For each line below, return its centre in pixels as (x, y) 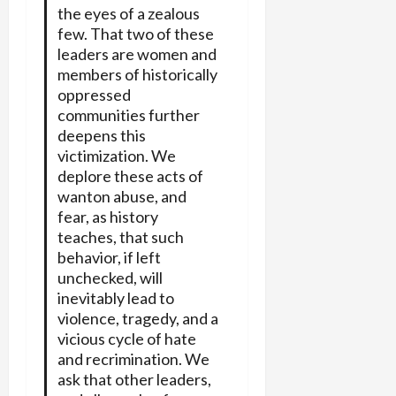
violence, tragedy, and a (137, 319)
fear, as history (107, 217)
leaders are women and (137, 54)
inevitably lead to (115, 298)
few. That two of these (135, 34)
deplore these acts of (130, 176)
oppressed (94, 95)
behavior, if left (109, 258)
